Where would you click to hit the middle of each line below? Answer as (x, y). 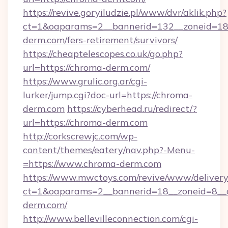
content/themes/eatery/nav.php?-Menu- (109, 150)
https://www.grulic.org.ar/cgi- (85, 81)
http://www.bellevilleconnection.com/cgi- (110, 219)
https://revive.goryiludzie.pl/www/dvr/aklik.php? (125, 12)
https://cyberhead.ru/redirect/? (132, 109)
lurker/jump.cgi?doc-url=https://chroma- (108, 95)
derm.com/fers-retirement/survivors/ (100, 40)
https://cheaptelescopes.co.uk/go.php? (103, 54)
